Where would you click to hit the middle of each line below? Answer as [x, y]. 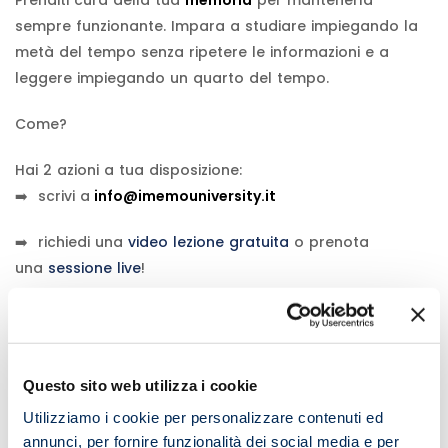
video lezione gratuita [208, 241]
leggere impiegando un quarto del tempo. [172, 77]
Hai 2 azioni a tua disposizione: [128, 169]
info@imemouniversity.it [185, 195]
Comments [68, 344]
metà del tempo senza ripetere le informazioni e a [202, 51]
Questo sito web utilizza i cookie [140, 385]
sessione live [94, 267]
